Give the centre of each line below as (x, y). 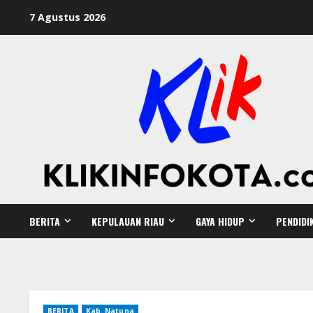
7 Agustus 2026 (67, 17)
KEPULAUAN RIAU (128, 221)
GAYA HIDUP (220, 221)
